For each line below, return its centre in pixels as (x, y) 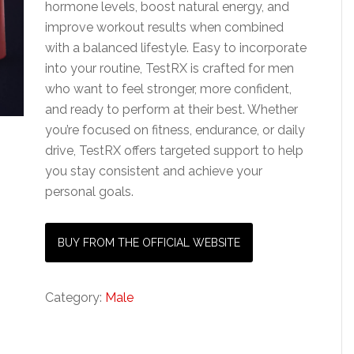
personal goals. (90, 192)
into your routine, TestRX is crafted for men (170, 68)
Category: (75, 298)
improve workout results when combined (165, 27)
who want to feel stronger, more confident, (169, 89)
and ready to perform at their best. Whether (172, 109)
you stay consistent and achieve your (154, 171)
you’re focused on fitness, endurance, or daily (175, 130)
